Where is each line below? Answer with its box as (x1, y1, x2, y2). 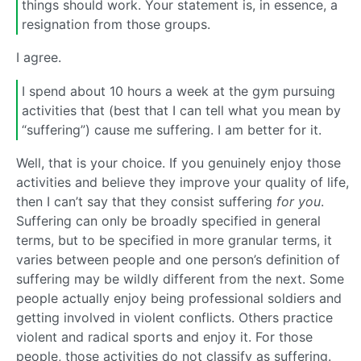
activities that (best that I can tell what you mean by (22, 102, 341, 118)
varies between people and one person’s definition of (16, 251, 340, 268)
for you (276, 193, 321, 210)
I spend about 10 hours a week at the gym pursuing (22, 82, 335, 99)
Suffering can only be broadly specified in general (16, 213, 321, 230)
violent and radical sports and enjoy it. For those (16, 329, 313, 346)
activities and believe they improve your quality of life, (16, 174, 349, 191)
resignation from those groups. (22, 15, 210, 32)
